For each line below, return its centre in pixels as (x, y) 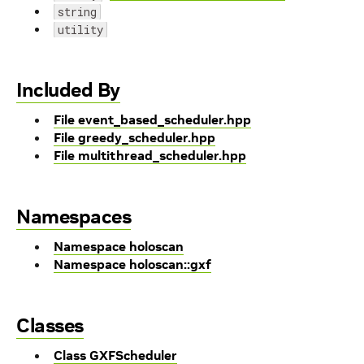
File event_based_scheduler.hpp (152, 119)
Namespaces (74, 217)
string (77, 12)
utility (80, 30)
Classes (50, 325)
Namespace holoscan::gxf (132, 264)
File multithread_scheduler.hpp (150, 155)
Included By (68, 90)
